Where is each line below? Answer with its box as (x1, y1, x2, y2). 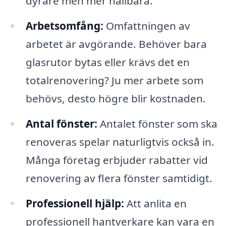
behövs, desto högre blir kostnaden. (25, 91, 206, 105)
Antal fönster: (25, 116, 97, 131)
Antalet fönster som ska (97, 116, 217, 131)
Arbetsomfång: (25, 18, 103, 33)
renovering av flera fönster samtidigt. (25, 171, 212, 185)
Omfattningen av (103, 18, 190, 33)
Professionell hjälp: (25, 196, 124, 210)
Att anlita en (124, 196, 187, 210)
